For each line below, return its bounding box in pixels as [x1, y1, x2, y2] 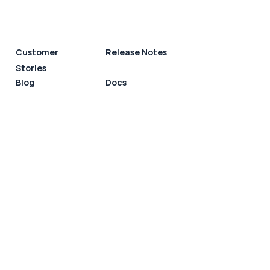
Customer [16, 46, 59, 58]
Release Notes [105, 46, 167, 58]
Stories [16, 62, 47, 74]
